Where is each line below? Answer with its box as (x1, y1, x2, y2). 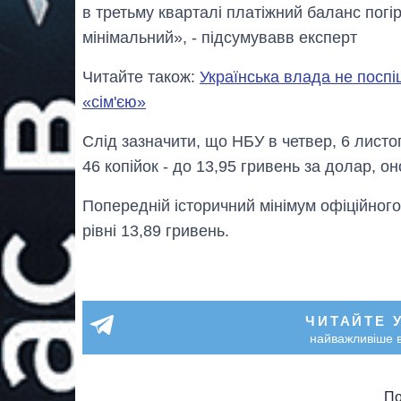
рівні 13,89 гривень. (82, 221, 229, 240)
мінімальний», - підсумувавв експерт (82, 28, 357, 47)
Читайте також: (82, 67, 200, 86)
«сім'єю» (82, 92, 146, 111)
